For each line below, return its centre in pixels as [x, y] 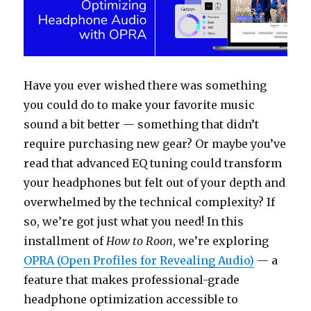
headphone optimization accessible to [131, 300]
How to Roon [140, 241]
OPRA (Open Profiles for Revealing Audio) [139, 261]
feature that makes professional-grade [132, 280]
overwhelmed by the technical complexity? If [150, 202]
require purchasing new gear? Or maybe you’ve [155, 144]
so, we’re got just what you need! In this [134, 222]
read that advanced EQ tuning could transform [153, 163]
